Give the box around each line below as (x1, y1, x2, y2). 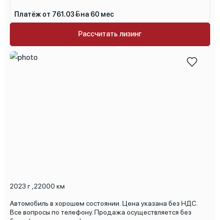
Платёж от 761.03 (14, 10, 75, 18)
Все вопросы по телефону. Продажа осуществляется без (10, 208, 192, 216)
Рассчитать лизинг (78, 29, 142, 39)
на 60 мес (81, 10, 114, 18)
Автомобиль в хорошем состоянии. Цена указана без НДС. (10, 199, 198, 207)
